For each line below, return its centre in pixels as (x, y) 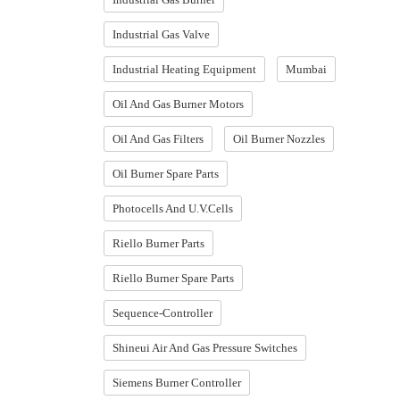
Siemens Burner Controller (177, 383)
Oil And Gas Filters (158, 139)
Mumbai (306, 69)
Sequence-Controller (162, 313)
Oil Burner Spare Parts (166, 174)
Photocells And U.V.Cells (173, 208)
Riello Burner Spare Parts (173, 278)
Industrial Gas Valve (161, 34)
